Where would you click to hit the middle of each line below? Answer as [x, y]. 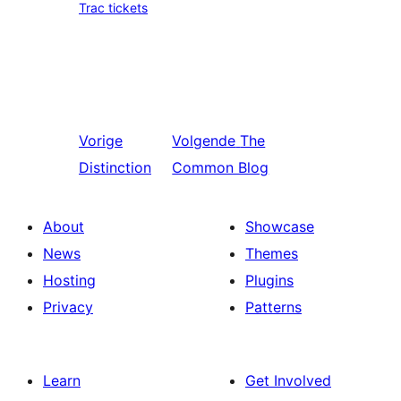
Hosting [69, 280]
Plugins [269, 280]
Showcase [280, 226]
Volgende [204, 141]
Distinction [115, 167]
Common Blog [221, 167]
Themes [272, 253]
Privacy [68, 307]
